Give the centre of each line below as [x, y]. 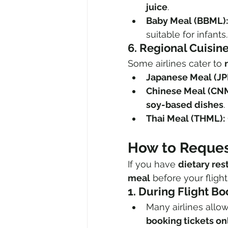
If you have [153, 164]
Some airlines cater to [176, 64]
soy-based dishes [185, 105]
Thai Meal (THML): [186, 119]
